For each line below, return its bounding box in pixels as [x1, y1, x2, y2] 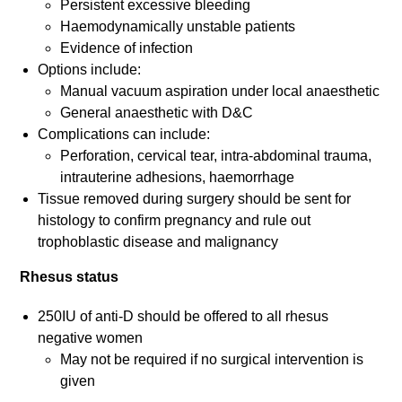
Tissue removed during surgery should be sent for [38, 191, 352, 207]
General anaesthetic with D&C [60, 105, 254, 121]
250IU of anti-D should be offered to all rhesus [38, 309, 329, 325]
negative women [38, 330, 144, 346]
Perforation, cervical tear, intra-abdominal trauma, [60, 148, 372, 164]
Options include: [38, 62, 142, 78]
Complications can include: [38, 127, 211, 143]
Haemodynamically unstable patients [60, 19, 296, 35]
